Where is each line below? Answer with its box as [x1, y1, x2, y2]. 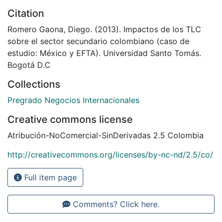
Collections [7, 78, 60, 90]
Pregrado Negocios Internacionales [7, 95, 139, 105]
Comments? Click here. [70, 199, 160, 209]
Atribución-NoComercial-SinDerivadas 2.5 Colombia [7, 130, 204, 140]
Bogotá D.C [7, 59, 51, 70]
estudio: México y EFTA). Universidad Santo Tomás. [7, 48, 201, 58]
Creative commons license [7, 113, 133, 125]
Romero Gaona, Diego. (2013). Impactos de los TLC [7, 24, 201, 34]
